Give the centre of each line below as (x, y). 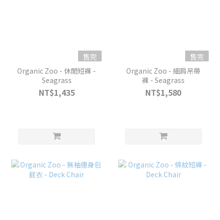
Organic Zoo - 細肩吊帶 (164, 70)
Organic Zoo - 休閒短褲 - (57, 70)
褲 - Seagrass (164, 80)
